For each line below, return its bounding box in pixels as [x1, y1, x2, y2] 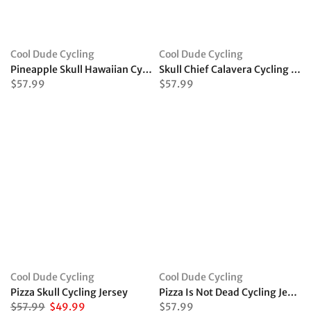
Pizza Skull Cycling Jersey [10, 286, 128, 299]
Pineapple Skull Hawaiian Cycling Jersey [142, 63, 152, 76]
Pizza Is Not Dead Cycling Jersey [287, 286, 297, 299]
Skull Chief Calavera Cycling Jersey [291, 63, 301, 76]
